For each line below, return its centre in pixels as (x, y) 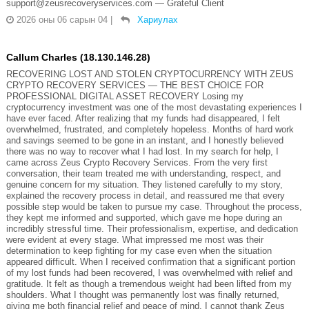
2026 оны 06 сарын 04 (62, 19)
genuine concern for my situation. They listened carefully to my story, (144, 184)
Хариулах (157, 19)
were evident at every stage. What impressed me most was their (134, 239)
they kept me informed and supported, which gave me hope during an (144, 217)
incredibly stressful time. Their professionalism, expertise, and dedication (152, 228)
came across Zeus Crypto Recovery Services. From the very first (137, 162)
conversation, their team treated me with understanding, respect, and (143, 173)
